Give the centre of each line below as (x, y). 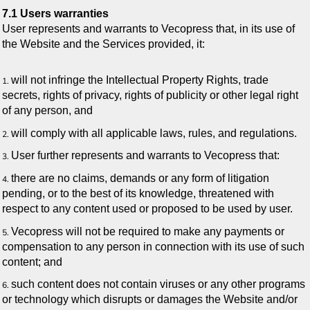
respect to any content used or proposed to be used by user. (147, 208)
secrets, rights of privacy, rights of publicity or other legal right (150, 95)
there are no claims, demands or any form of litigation (140, 178)
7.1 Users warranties (55, 14)
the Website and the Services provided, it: (103, 44)
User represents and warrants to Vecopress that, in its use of (148, 29)
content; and (32, 262)
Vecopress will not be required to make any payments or (148, 231)
